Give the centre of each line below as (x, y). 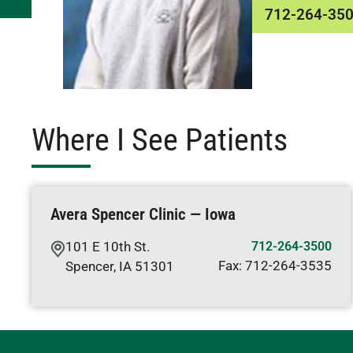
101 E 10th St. (108, 247)
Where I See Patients (160, 140)
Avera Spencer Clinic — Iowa (143, 214)
